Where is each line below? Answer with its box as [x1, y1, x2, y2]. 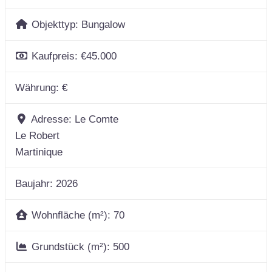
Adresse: [30, 114, 75, 126]
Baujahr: [15, 178, 56, 190]
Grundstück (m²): [31, 241, 113, 253]
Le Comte [74, 114, 118, 126]
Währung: [15, 82, 62, 94]
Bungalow [81, 19, 125, 31]
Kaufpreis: [31, 50, 81, 63]
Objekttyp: [31, 19, 81, 31]
